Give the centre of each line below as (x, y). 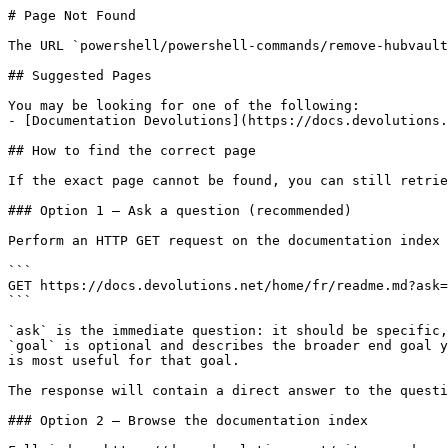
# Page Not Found (72, 15)
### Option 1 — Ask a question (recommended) (180, 210)
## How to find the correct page (132, 150)
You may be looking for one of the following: (184, 105)
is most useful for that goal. (124, 360)
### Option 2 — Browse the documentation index (188, 420)
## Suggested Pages (80, 75)
